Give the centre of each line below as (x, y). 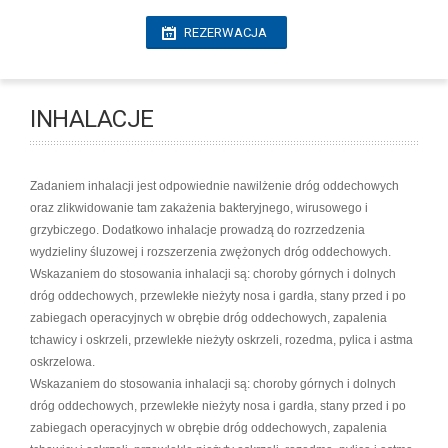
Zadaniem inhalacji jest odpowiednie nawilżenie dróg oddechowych (214, 186)
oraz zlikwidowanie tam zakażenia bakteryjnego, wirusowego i (199, 208)
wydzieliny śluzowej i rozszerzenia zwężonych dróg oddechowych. (210, 252)
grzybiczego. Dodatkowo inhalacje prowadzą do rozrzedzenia (197, 230)
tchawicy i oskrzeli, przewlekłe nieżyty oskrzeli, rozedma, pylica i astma (221, 340)
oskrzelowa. (62, 362)
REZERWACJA (225, 32)
